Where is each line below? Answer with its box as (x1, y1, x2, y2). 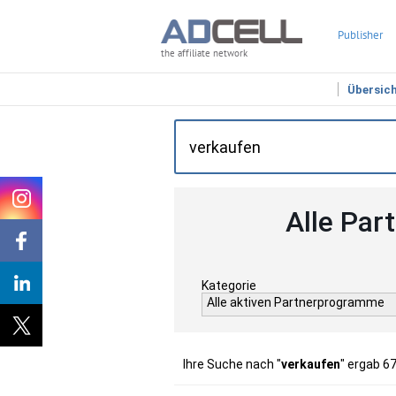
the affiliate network (161, 47, 247, 60)
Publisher (338, 27, 383, 42)
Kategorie (202, 278, 256, 293)
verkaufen (281, 357, 340, 371)
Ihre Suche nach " (183, 357, 281, 371)
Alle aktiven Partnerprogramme (207, 295, 385, 309)
